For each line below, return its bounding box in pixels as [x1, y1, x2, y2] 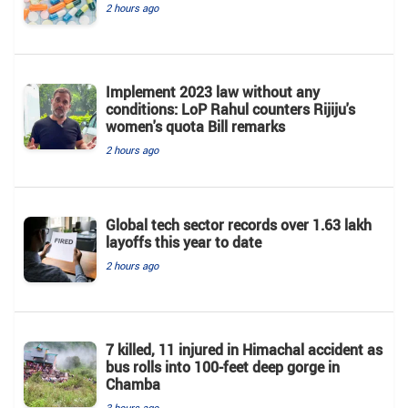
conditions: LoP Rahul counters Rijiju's [106, 98, 355, 119]
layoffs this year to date [106, 231, 261, 252]
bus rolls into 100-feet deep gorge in [106, 356, 340, 377]
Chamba [106, 373, 160, 394]
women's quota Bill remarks [106, 116, 285, 137]
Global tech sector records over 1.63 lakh [106, 214, 372, 235]
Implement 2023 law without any [106, 81, 320, 102]
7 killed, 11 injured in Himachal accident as [106, 339, 382, 360]
